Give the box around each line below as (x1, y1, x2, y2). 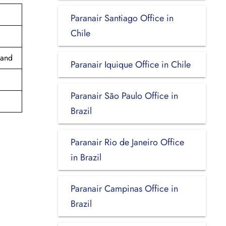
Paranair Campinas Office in (70, 182, 178, 195)
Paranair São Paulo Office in (70, 89, 178, 102)
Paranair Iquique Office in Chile (70, 58, 191, 71)
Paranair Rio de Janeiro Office (70, 135, 184, 149)
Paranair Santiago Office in (70, 11, 174, 25)
